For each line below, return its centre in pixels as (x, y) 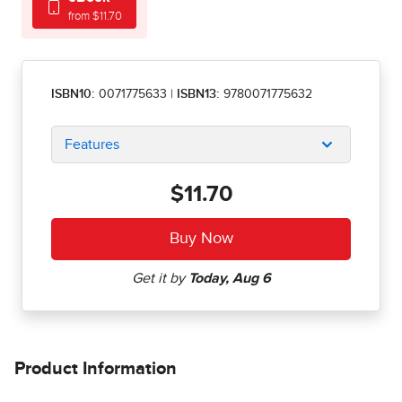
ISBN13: (200, 95)
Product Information (96, 369)
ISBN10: (73, 95)
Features (92, 145)
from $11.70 (95, 17)
